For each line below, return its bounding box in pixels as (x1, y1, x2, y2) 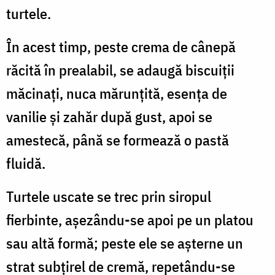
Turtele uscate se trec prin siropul (6, 186, 211, 206)
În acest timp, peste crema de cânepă (6, 36, 236, 56)
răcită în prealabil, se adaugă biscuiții (6, 60, 234, 80)
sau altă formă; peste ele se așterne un (6, 233, 243, 253)
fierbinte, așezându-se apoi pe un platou (6, 209, 254, 230)
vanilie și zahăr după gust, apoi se (6, 106, 212, 126)
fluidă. (6, 153, 45, 173)
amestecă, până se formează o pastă (6, 130, 229, 150)
